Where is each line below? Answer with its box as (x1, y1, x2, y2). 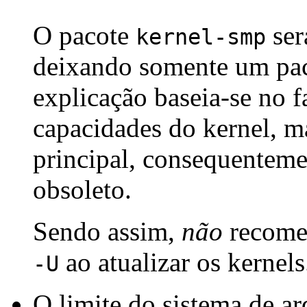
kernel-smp (136, 25, 266, 50)
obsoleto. (33, 175, 132, 205)
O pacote (33, 21, 136, 51)
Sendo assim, (33, 217, 182, 247)
